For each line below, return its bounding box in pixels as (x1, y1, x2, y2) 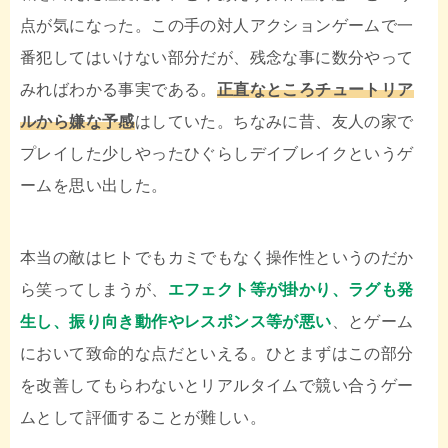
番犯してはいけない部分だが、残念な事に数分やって (20, 49, 414, 67)
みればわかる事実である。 (20, 81, 217, 99)
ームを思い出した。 (20, 177, 168, 195)
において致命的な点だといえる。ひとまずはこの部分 (20, 345, 414, 363)
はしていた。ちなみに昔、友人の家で (134, 113, 414, 131)
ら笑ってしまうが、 (20, 281, 168, 299)
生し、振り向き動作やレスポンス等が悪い (20, 313, 332, 331)
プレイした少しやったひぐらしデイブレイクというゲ (20, 145, 414, 163)
